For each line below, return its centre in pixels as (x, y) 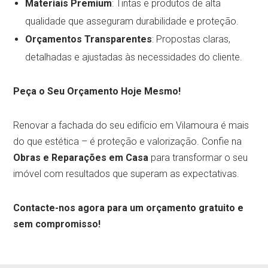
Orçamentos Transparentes (89, 39)
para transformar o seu (198, 157)
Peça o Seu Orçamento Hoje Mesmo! (97, 91)
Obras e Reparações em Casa (81, 157)
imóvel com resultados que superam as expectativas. (127, 173)
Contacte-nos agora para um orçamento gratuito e (129, 208)
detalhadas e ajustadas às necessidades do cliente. (134, 57)
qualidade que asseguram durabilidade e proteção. (132, 21)
